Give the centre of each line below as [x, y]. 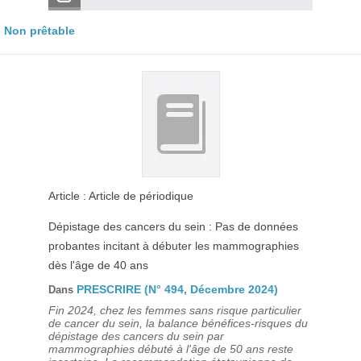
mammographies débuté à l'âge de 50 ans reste [170, 349]
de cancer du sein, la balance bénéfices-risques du [178, 323]
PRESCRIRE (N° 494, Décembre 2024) [177, 289]
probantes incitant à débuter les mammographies [173, 246]
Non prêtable [39, 31]
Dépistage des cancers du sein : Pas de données [173, 226]
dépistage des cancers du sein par [136, 336]
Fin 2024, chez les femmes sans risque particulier [174, 310]
